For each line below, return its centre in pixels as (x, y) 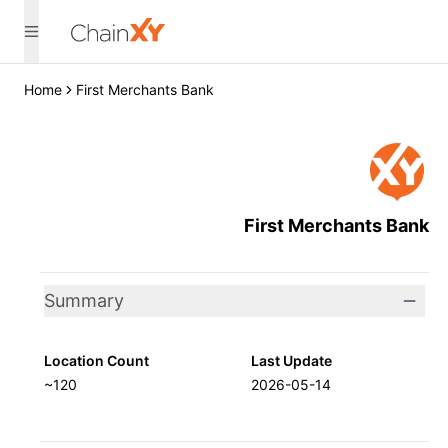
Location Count (96, 360)
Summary (84, 300)
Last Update (291, 360)
